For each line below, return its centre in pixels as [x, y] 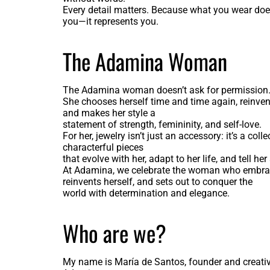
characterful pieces [103, 148]
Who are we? [114, 233]
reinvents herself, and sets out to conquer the [157, 182]
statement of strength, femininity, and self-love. [162, 125]
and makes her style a [109, 113]
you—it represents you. [110, 22]
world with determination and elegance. [146, 193]
